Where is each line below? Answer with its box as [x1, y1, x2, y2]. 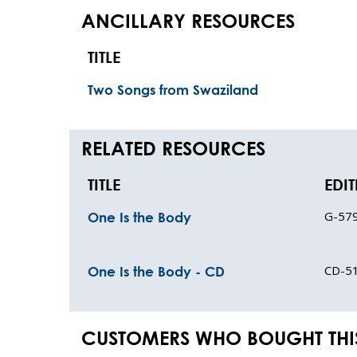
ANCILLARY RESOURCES [81, 10, 295, 32]
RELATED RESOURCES [81, 137, 265, 159]
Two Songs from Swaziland [88, 82, 258, 97]
